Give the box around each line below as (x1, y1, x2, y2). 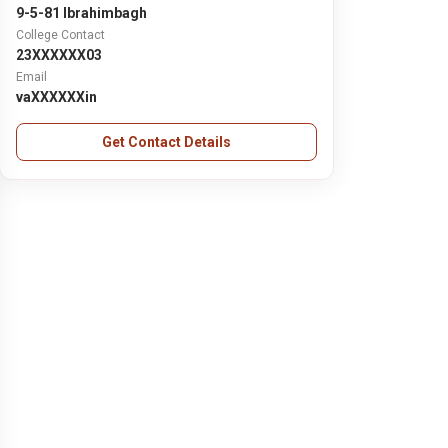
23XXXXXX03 (16, 47, 103, 63)
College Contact (16, 28, 106, 42)
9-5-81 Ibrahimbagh (16, 5, 148, 21)
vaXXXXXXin (16, 89, 98, 105)
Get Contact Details (102, 134, 232, 150)
